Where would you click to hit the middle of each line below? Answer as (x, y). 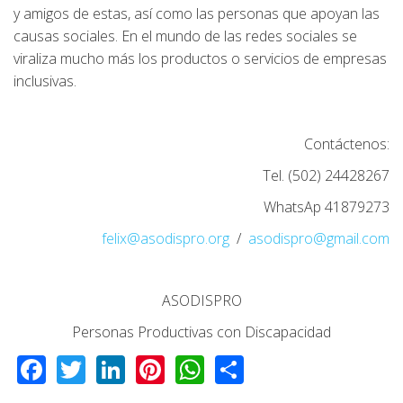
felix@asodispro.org (166, 238)
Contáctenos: (347, 143)
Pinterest (224, 366)
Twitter (132, 366)
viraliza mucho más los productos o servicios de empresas (200, 58)
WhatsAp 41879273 (327, 206)
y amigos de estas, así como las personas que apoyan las (197, 13)
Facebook (108, 366)
